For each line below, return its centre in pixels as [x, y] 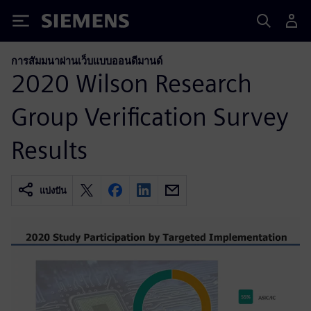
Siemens [65, 23]
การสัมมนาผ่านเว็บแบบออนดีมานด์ [87, 61]
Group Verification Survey [150, 116]
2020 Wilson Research [132, 83]
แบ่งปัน [53, 190]
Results [49, 150]
